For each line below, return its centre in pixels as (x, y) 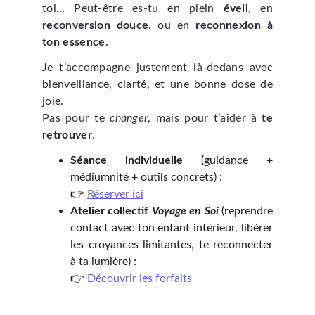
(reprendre (246, 211)
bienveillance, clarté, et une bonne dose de (157, 84)
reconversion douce (96, 25)
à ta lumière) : (103, 262)
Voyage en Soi (185, 211)
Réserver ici (115, 194)
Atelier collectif (111, 211)
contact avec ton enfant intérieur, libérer (172, 228)
